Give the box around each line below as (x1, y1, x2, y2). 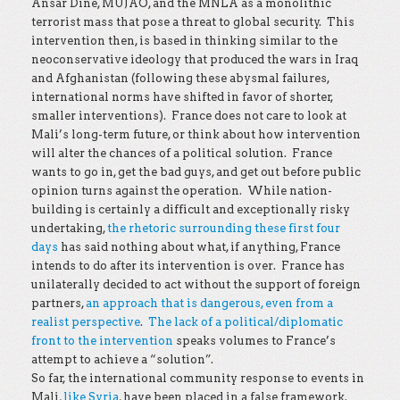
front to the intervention (31, 334, 173, 347)
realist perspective (31, 315, 140, 329)
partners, (31, 296, 86, 310)
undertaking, (31, 221, 107, 235)
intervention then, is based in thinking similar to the (31, 34, 337, 47)
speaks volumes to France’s (173, 334, 336, 347)
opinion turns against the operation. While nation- (31, 184, 332, 197)
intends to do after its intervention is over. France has (31, 259, 345, 272)
